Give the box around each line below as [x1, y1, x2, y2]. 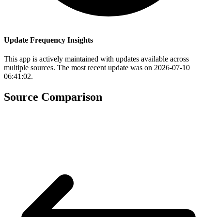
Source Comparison [4, 91, 102, 104]
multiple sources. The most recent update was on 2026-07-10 [4, 63, 190, 72]
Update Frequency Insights [4, 36, 93, 45]
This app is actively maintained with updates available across [4, 55, 189, 63]
